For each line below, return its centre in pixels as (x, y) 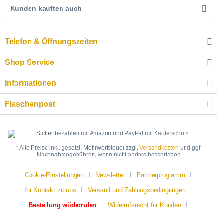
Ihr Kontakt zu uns (50, 190)
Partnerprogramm (161, 175)
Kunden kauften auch (46, 8)
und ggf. (190, 148)
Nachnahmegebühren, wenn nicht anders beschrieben (108, 155)
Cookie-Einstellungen (54, 175)
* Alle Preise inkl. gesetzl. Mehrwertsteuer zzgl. (77, 148)
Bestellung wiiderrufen (62, 205)
